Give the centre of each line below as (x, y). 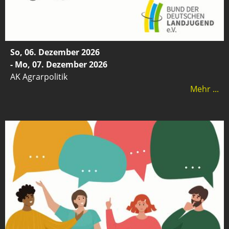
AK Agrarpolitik (39, 76)
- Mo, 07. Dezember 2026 (59, 64)
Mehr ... (204, 89)
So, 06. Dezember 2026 (55, 52)
